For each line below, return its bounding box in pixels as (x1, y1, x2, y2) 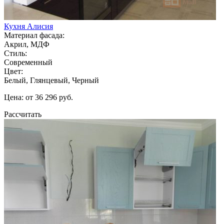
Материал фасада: (4, 30, 64, 39)
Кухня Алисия (4, 21, 53, 30)
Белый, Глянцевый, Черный (4, 75, 99, 84)
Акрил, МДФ (4, 39, 49, 48)
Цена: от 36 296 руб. (4, 92, 73, 101)
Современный (4, 57, 52, 66)
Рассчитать (4, 109, 41, 118)
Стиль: (4, 48, 27, 57)
